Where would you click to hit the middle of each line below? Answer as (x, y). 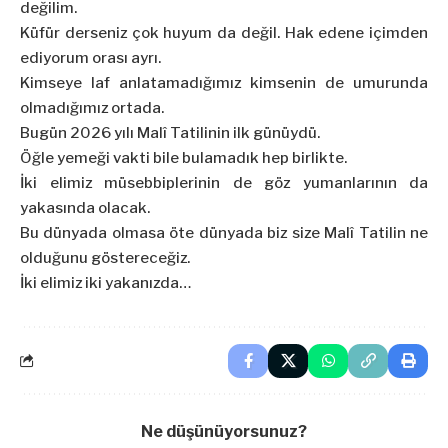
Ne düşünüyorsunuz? (224, 432)
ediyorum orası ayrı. (90, 58)
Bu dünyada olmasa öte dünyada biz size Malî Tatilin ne (224, 233)
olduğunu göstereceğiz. (105, 258)
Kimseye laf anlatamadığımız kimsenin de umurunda (224, 83)
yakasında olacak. (85, 208)
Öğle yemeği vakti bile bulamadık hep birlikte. (183, 158)
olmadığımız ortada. (92, 108)
